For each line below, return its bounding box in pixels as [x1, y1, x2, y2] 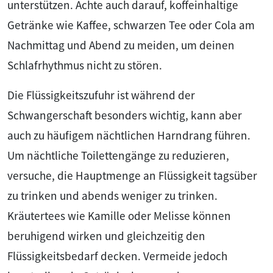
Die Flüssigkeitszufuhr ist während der [7, 88, 195, 103]
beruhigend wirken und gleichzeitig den [7, 229, 205, 244]
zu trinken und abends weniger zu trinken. [7, 188, 218, 204]
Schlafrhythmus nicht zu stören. [7, 58, 162, 73]
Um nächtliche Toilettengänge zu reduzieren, [7, 148, 229, 163]
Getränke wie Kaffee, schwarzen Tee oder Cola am [7, 18, 255, 33]
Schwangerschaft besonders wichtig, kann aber [7, 108, 242, 123]
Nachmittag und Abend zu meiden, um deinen [7, 38, 235, 53]
